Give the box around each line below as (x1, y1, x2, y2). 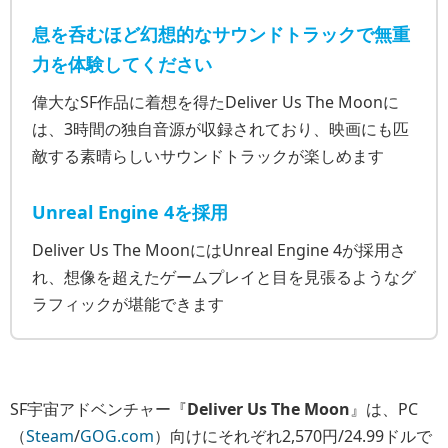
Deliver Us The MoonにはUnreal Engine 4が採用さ (32, 238, 406, 261)
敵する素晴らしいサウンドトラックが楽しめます (32, 144, 384, 167)
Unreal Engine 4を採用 (32, 199, 228, 224)
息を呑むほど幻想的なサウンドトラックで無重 (32, 21, 410, 46)
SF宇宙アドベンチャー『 (10, 397, 187, 420)
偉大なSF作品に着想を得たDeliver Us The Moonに (32, 90, 399, 113)
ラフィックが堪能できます (32, 292, 224, 315)
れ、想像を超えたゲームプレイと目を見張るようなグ (32, 265, 416, 288)
